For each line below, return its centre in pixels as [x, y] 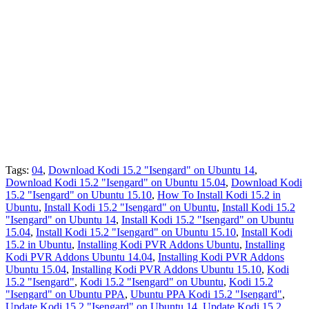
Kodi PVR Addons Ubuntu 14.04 [79, 257]
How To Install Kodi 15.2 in [219, 195]
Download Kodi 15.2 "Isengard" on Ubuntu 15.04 [116, 183]
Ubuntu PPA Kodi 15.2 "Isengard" [206, 295]
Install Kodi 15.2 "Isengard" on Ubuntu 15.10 [136, 232]
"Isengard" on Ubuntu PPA [65, 295]
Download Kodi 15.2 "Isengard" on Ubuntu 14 [151, 170]
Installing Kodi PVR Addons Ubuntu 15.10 [167, 270]
